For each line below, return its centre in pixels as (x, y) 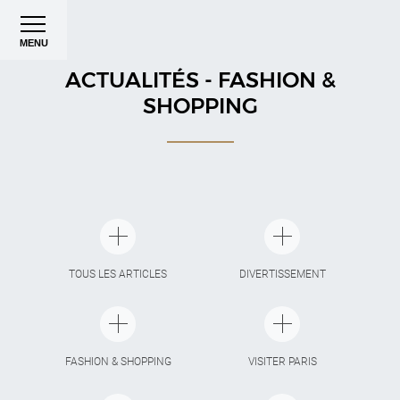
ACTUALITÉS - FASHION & (200, 80)
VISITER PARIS (282, 362)
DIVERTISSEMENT (282, 274)
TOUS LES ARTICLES (118, 274)
